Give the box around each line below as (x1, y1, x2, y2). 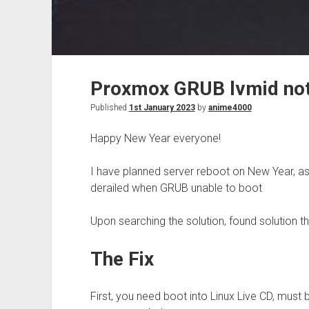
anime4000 (208, 103, 252, 113)
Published (90, 103, 129, 113)
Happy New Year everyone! (90, 132, 221, 146)
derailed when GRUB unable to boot (90, 181, 262, 195)
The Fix (90, 248, 154, 271)
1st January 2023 (128, 103, 195, 113)
